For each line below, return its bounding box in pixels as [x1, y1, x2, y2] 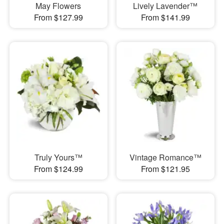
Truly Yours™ [34, 151, 82, 163]
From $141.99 [140, 11, 190, 23]
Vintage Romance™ [129, 151, 201, 163]
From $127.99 [33, 11, 83, 23]
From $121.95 [140, 163, 190, 175]
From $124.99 [33, 163, 83, 175]
